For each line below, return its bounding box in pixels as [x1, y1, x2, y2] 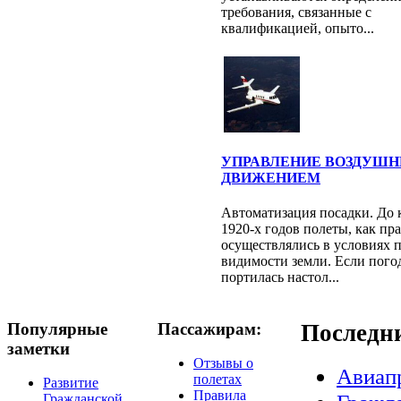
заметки [7, 338, 70, 358]
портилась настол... [221, 269, 339, 286]
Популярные [7, 319, 107, 338]
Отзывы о [193, 355, 253, 371]
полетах [193, 371, 242, 388]
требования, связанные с [221, 4, 371, 21]
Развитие [43, 375, 98, 391]
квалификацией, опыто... [221, 21, 374, 37]
